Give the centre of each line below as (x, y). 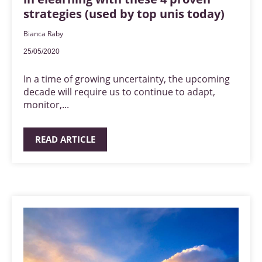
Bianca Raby (43, 34)
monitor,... (46, 105)
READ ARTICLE (65, 139)
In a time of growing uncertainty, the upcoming (127, 79)
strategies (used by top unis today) (124, 14)
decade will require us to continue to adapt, (119, 92)
